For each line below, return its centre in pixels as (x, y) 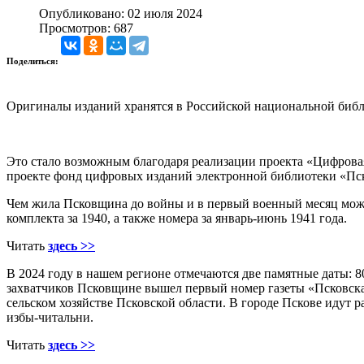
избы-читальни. (50, 317)
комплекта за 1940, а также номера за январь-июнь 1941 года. (177, 218)
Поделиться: (34, 61)
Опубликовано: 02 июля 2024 (121, 13)
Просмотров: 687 (86, 28)
